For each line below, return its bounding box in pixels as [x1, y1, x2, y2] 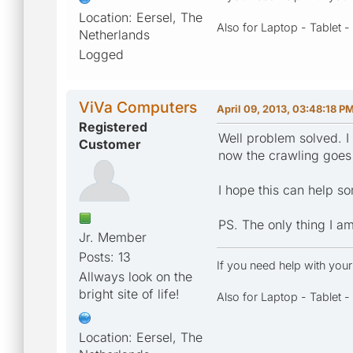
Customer [79, 136, 141, 152]
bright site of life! [79, 285, 180, 302]
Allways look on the [79, 268, 192, 284]
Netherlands [79, 26, 150, 43]
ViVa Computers [79, 97, 197, 117]
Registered [79, 118, 147, 135]
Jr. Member [79, 229, 147, 245]
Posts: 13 [79, 248, 131, 265]
